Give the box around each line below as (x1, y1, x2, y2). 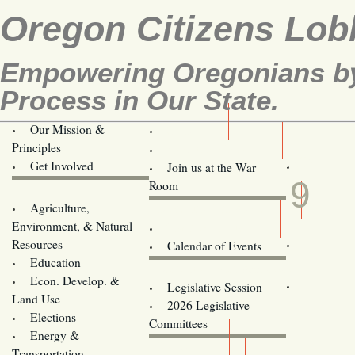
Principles (12, 139, 61, 155)
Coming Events (166, 218, 243, 235)
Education (29, 254, 81, 270)
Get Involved (29, 157, 94, 174)
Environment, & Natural (12, 217, 132, 234)
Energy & (29, 326, 79, 343)
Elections (29, 308, 76, 325)
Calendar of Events (166, 237, 261, 254)
